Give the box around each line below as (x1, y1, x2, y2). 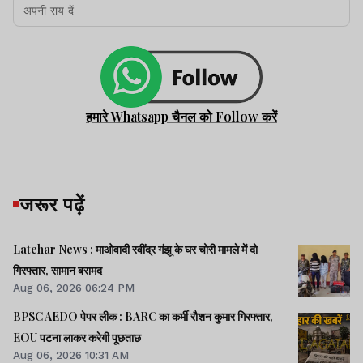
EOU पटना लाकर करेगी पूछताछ (13, 330, 141, 346)
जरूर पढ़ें (19, 190, 85, 216)
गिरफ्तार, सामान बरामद (13, 262, 102, 278)
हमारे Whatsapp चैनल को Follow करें (86, 107, 277, 125)
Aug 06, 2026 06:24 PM (13, 280, 135, 294)
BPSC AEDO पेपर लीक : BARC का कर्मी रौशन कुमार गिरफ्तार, (13, 309, 125, 325)
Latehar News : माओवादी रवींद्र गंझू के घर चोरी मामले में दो (13, 241, 258, 257)
